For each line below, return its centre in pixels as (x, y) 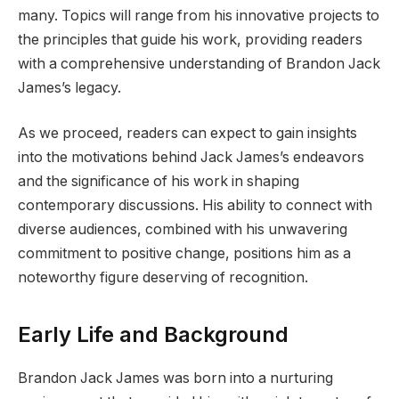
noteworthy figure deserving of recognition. (163, 278)
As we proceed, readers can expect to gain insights (187, 134)
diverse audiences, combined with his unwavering (183, 230)
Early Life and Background (153, 334)
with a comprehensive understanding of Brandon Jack (199, 63)
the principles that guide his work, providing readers (190, 39)
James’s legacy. (69, 87)
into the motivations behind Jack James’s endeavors (191, 158)
